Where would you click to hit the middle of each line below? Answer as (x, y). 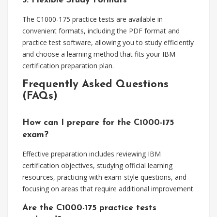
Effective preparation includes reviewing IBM (92, 154)
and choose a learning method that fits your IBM (99, 54)
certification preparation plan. (68, 66)
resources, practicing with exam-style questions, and (104, 177)
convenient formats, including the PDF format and (101, 31)
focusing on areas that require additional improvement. (108, 189)
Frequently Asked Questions (95, 85)
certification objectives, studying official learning (97, 165)
